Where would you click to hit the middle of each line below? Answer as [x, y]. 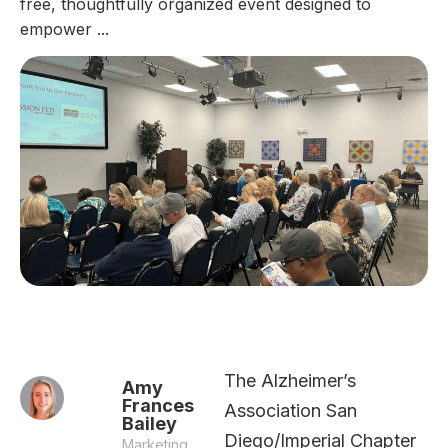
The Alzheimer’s [290, 380]
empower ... [64, 29]
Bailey [149, 423]
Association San [290, 410]
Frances [158, 405]
